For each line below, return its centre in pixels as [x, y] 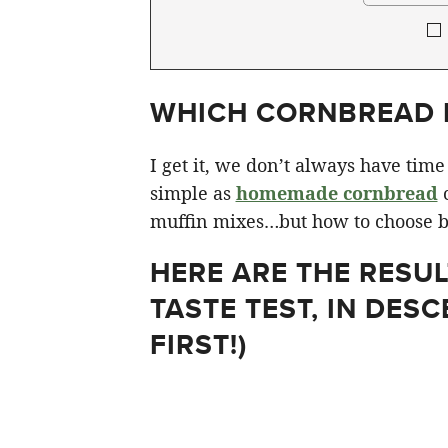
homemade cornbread [336, 193]
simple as [192, 193]
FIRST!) [198, 344]
